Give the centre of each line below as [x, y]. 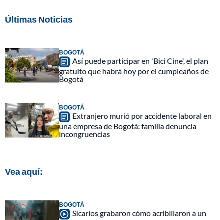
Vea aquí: [24, 171]
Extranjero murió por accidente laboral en [142, 115]
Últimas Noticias [39, 19]
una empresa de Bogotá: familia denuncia [128, 126]
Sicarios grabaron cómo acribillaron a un [139, 213]
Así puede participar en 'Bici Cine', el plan [140, 60]
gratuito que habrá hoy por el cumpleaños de [134, 71]
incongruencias [84, 134]
